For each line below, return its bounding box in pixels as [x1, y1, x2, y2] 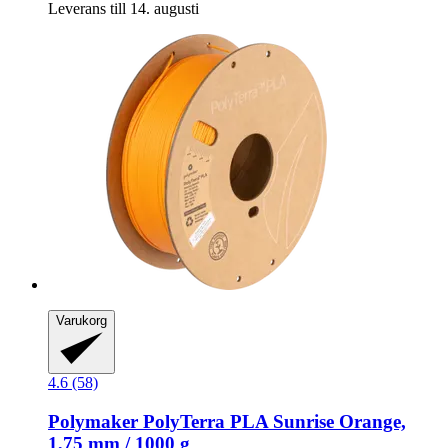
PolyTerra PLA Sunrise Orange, [138, 411, 406, 432]
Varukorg [56, 313, 107, 329]
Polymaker [48, 411, 138, 432]
